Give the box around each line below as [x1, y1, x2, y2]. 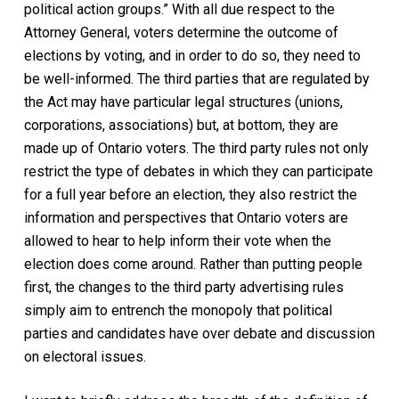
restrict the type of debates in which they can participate [23, 162, 373, 180]
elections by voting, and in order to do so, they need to [23, 46, 361, 64]
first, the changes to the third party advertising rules [23, 278, 344, 296]
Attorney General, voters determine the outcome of [23, 23, 338, 41]
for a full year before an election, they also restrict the [23, 185, 357, 203]
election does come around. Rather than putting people [23, 255, 362, 273]
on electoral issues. [23, 347, 146, 365]
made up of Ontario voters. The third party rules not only [23, 139, 369, 157]
